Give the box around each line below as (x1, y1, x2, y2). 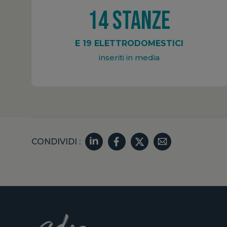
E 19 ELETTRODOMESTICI (75, 38, 184, 48)
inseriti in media (99, 52, 160, 62)
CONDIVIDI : (31, 136, 81, 146)
